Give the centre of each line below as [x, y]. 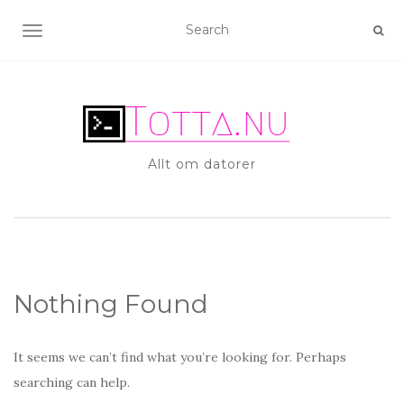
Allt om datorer [202, 164]
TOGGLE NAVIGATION [103, 32]
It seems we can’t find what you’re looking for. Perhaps [180, 357]
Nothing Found [111, 304]
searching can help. [72, 382]
